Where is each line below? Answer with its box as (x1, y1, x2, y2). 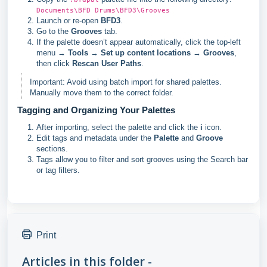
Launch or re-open (36, 16, 101, 26)
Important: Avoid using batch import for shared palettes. (29, 77, 222, 86)
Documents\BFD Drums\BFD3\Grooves (36, 6, 170, 15)
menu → (36, 48, 68, 58)
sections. (36, 144, 68, 154)
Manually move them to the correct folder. (29, 88, 173, 97)
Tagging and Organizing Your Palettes (17, 105, 175, 116)
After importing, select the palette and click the (36, 123, 200, 132)
